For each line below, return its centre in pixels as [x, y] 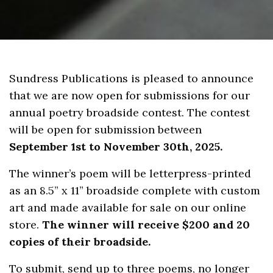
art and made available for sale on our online [128, 207]
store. [26, 224]
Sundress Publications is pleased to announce [132, 78]
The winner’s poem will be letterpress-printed [130, 173]
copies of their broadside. [80, 241]
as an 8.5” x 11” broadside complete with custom [135, 190]
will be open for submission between [106, 129]
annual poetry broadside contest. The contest [130, 112]
